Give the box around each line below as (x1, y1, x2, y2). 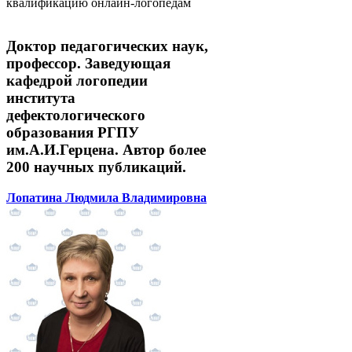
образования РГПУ (6, 124, 139, 141)
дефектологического (6, 107, 145, 124)
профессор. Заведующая (6, 55, 170, 72)
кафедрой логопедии (6, 72, 148, 90)
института (6, 90, 75, 107)
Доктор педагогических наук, (6, 38, 208, 55)
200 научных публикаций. (6, 159, 186, 176)
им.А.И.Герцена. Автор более (6, 141, 206, 159)
